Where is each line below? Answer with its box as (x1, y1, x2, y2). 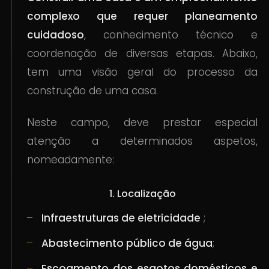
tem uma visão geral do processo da (27, 65, 258, 80)
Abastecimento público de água (41, 235, 213, 250)
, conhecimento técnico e (84, 28, 258, 43)
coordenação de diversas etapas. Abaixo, (27, 46, 258, 61)
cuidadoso (27, 28, 85, 43)
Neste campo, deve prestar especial (27, 115, 258, 130)
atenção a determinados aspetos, (27, 134, 258, 149)
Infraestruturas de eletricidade (41, 210, 201, 225)
